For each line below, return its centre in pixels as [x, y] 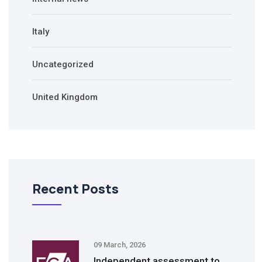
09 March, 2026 [120, 245]
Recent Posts [75, 189]
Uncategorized [63, 65]
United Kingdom [65, 97]
